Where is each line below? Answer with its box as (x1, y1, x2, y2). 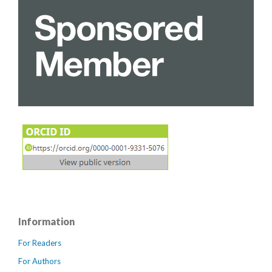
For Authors (18, 256, 61, 267)
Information (18, 216, 75, 228)
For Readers (18, 238, 61, 248)
